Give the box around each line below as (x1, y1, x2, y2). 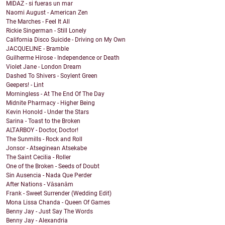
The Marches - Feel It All (6, 18, 70, 26)
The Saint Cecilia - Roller (6, 154, 71, 161)
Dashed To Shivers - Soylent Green (6, 72, 97, 80)
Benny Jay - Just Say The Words (6, 208, 93, 215)
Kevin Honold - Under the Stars (6, 108, 89, 116)
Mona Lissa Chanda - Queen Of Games (6, 199, 110, 206)
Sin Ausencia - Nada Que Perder (6, 172, 92, 179)
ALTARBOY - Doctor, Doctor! (6, 127, 78, 134)
